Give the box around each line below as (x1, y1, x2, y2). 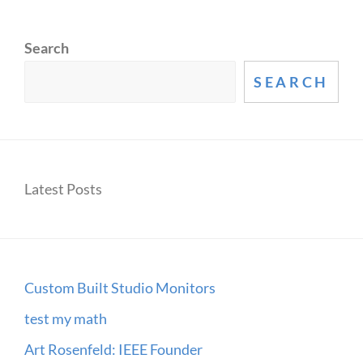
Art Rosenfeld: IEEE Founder (24, 340, 203, 359)
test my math (24, 310, 107, 328)
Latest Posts (24, 180, 102, 199)
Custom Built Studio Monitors (24, 279, 216, 297)
